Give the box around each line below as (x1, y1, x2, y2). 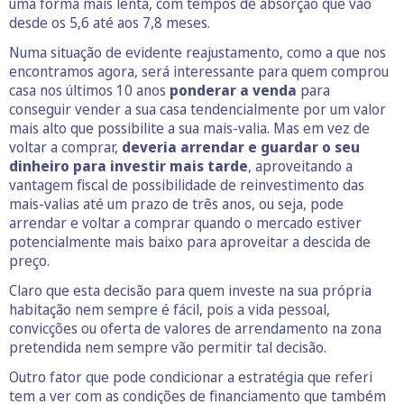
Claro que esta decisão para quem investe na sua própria (9, 280, 372, 300)
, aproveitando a (248, 155, 353, 176)
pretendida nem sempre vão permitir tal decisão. (9, 336, 326, 357)
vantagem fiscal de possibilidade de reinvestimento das (9, 174, 364, 195)
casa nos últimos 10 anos (9, 79, 170, 100)
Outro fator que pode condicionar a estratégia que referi (9, 366, 372, 387)
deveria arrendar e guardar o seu (118, 136, 360, 157)
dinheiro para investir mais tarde (9, 155, 248, 176)
